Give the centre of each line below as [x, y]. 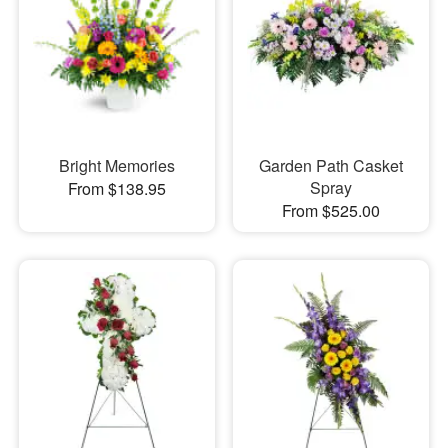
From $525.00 [330, 210]
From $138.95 [116, 188]
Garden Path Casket [330, 165]
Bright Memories [116, 165]
